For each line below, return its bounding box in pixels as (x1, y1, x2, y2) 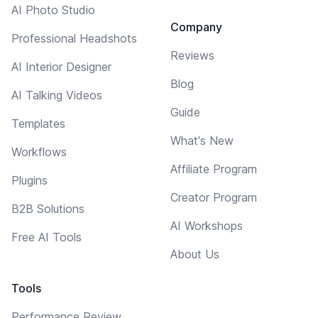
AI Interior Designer (11, 59, 111, 74)
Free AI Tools (11, 229, 82, 244)
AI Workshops (170, 218, 243, 233)
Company (170, 19, 222, 34)
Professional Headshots (11, 31, 137, 45)
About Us (170, 246, 219, 261)
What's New (170, 133, 234, 148)
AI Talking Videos (11, 87, 102, 102)
